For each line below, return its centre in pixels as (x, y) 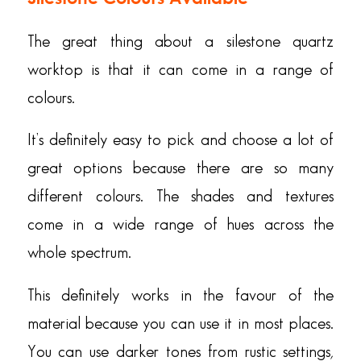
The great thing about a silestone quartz (180, 41)
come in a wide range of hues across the (180, 225)
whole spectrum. (79, 253)
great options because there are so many (180, 169)
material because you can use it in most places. (180, 324)
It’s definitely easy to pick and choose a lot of (180, 141)
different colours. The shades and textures (180, 197)
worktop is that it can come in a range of (180, 70)
